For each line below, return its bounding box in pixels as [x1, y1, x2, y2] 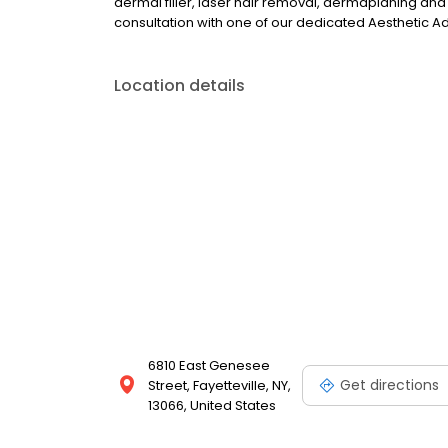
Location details [114, 74, 245, 97]
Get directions [340, 374, 439, 395]
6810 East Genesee [148, 356, 270, 375]
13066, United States [148, 396, 276, 415]
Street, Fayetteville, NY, [148, 376, 291, 395]
